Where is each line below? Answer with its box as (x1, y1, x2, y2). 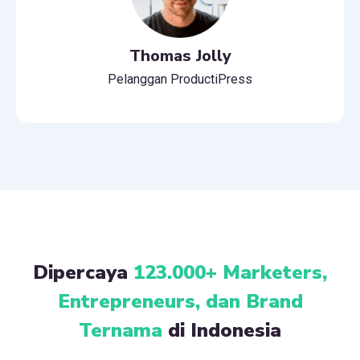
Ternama (79, 317, 162, 343)
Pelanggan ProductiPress (108, 71, 252, 87)
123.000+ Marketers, (133, 259, 327, 285)
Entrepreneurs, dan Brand (57, 288, 303, 314)
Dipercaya (33, 259, 133, 285)
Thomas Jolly (129, 44, 231, 67)
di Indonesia (162, 317, 281, 343)
